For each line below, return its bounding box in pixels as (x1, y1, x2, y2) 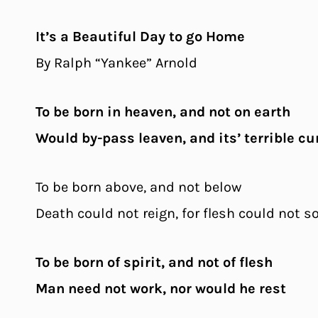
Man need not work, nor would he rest (35, 280, 286, 297)
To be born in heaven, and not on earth (35, 103, 290, 120)
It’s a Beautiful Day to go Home (35, 28, 245, 45)
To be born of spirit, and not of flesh (35, 253, 273, 270)
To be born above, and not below (35, 178, 241, 195)
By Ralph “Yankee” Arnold (35, 54, 197, 71)
